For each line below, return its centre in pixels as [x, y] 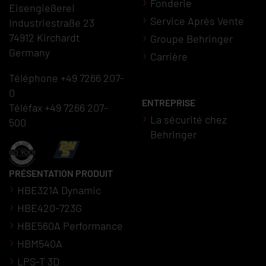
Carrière [169, 57]
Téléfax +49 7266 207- [58, 108]
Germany [29, 53]
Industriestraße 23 [52, 23]
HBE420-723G [50, 208]
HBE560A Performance [70, 226]
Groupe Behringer [191, 39]
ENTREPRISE [169, 103]
